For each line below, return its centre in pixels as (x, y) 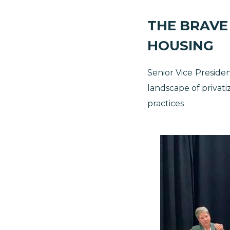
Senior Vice (170, 72)
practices (166, 103)
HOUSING (180, 46)
